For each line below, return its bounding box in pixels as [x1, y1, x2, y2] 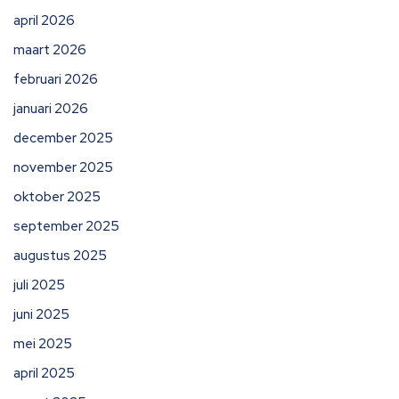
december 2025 [13, 129, 113, 147]
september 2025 [13, 217, 119, 235]
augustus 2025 [13, 247, 107, 265]
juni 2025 [13, 305, 69, 323]
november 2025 [13, 159, 113, 176]
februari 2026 [13, 70, 98, 88]
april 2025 [13, 364, 75, 382]
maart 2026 [13, 41, 86, 59]
